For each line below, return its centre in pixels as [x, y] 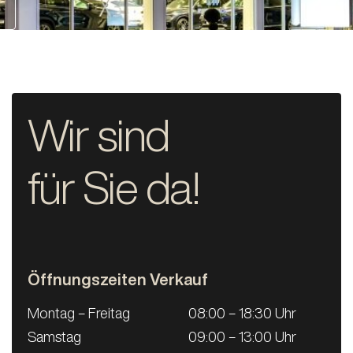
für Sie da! [113, 188]
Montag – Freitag [78, 313]
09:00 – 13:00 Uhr [242, 336]
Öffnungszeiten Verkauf [117, 279]
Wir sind [98, 135]
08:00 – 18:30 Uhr [242, 313]
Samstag [54, 336]
